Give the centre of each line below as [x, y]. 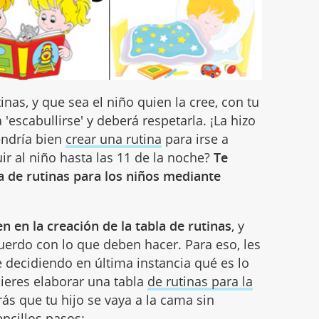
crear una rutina [114, 138]
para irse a [195, 138]
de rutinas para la [200, 281]
